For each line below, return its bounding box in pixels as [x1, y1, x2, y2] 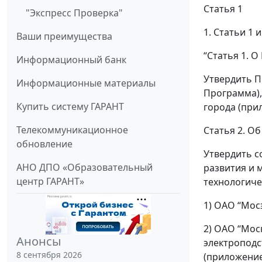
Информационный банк [16, 53, 126, 67]
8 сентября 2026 [16, 249, 82, 261]
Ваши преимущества [16, 30, 112, 43]
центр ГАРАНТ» [16, 175, 84, 188]
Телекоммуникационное [16, 123, 128, 137]
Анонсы [16, 233, 61, 250]
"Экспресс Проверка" [26, 6, 123, 20]
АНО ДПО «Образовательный [16, 161, 153, 174]
